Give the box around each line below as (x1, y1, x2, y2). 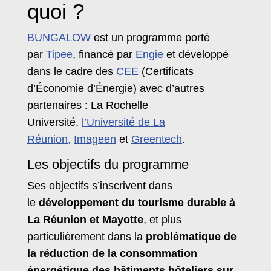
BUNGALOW (27, 31, 91, 44)
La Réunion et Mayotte (27, 214, 143, 226)
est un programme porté (91, 31, 210, 44)
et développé (166, 48, 229, 61)
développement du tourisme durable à (39, 197, 235, 209)
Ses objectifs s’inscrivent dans (27, 180, 172, 192)
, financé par (73, 48, 135, 61)
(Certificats (139, 65, 194, 78)
